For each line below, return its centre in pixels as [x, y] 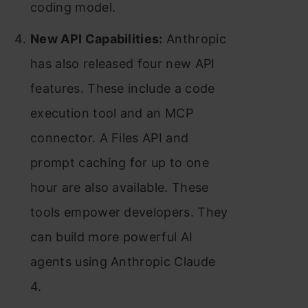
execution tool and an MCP [112, 113]
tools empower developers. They [129, 212]
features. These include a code [123, 88]
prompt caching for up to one [120, 163]
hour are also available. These [120, 187]
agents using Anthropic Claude [123, 262]
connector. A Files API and [110, 138]
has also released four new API [123, 64]
